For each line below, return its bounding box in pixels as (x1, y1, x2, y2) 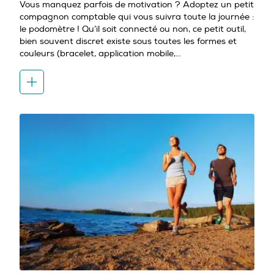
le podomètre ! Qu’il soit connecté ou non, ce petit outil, (20, 23, 246, 34)
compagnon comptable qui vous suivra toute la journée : (20, 11, 254, 22)
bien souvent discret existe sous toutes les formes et (20, 35, 237, 46)
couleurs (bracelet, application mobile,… (20, 48, 181, 59)
